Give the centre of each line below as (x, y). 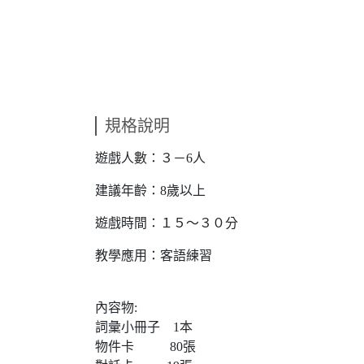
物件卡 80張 (145, 347)
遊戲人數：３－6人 (150, 158)
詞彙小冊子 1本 (144, 327)
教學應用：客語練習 (154, 256)
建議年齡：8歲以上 (150, 191)
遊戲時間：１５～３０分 (167, 223)
